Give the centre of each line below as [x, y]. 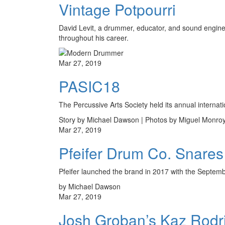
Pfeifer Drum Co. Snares [141, 153]
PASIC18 [89, 86]
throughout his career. [94, 37]
